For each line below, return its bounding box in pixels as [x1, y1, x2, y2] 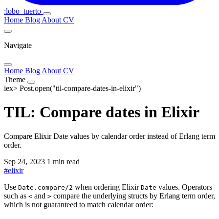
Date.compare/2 [18, 183, 73, 191]
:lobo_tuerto [4, 7, 43, 15]
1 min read [47, 157, 80, 166]
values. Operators [156, 182, 212, 191]
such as [4, 191, 28, 200]
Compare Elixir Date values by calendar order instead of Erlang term [4, 131, 215, 140]
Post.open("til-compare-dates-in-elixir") [20, 84, 141, 92]
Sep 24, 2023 [4, 157, 47, 166]
